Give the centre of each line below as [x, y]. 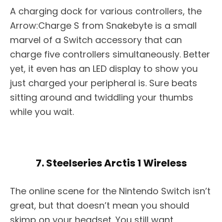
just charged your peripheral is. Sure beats [104, 83]
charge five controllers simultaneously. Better [110, 54]
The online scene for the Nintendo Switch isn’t [110, 191]
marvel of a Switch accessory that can [96, 40]
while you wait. [42, 111]
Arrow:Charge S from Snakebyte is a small [103, 25]
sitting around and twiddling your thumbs [102, 97]
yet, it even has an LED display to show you [104, 68]
